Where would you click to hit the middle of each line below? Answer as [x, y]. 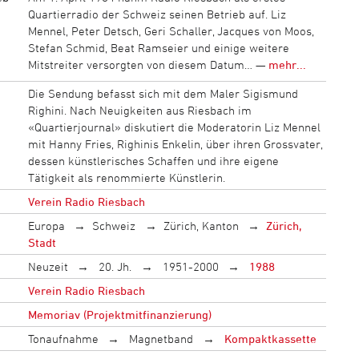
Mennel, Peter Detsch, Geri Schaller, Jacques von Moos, [171, 30]
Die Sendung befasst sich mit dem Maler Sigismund [163, 93]
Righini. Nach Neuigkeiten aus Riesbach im [139, 110]
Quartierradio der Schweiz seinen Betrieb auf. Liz [157, 14]
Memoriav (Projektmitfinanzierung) [119, 314]
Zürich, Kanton [201, 225]
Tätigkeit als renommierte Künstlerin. [126, 177]
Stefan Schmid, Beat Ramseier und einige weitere [158, 47]
